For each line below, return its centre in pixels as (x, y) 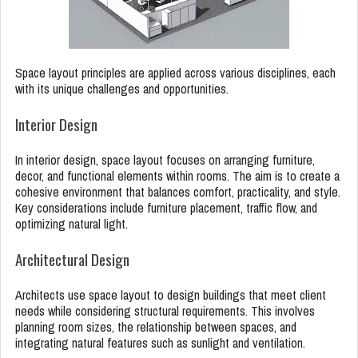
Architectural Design (72, 259)
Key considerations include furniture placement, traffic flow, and (166, 208)
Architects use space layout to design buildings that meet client (171, 295)
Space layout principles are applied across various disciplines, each (175, 73)
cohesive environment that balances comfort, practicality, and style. (178, 192)
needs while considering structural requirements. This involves (165, 311)
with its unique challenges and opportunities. (122, 89)
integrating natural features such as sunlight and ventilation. (160, 343)
